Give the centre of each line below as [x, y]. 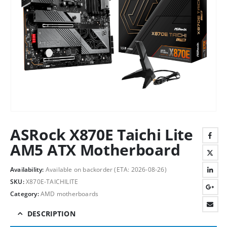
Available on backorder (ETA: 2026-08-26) [106, 170]
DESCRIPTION [51, 213]
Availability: [28, 170]
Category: [25, 194]
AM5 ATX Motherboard [95, 149]
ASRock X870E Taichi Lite [102, 134]
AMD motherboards [70, 194]
